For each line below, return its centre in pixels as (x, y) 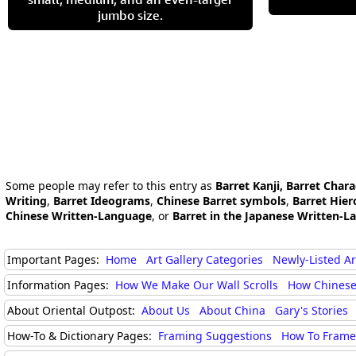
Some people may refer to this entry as (110, 186)
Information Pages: (60, 285)
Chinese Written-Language (79, 216)
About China (232, 310)
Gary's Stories (311, 310)
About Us (166, 310)
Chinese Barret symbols (221, 201)
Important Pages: (55, 259)
